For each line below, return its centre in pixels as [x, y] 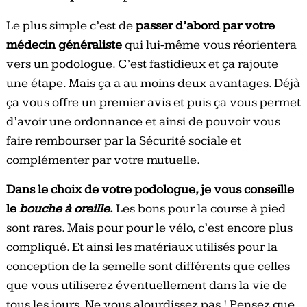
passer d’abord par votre [205, 26]
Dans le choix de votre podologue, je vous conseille [150, 190]
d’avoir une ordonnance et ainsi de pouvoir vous [143, 122]
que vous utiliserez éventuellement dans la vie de [146, 286]
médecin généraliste [64, 45]
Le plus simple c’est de [71, 26]
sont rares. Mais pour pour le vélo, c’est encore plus [149, 228]
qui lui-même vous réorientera [209, 45]
